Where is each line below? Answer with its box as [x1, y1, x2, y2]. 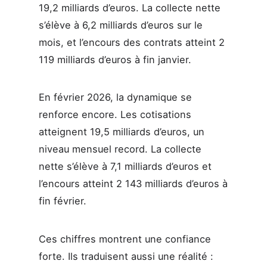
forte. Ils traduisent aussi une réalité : [38, 250, 213, 262]
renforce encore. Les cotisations [38, 108, 191, 121]
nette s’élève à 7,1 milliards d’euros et [38, 160, 212, 173]
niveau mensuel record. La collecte [38, 143, 201, 156]
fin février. [38, 195, 86, 207]
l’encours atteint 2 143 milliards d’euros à [38, 178, 228, 190]
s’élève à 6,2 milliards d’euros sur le [38, 18, 203, 31]
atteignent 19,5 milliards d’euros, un [38, 126, 204, 138]
